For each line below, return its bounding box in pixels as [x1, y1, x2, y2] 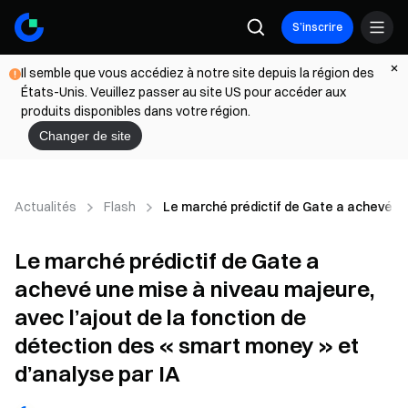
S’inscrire [292, 20, 342, 34]
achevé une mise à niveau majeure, [15, 275, 374, 302]
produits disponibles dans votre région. [21, 103, 250, 119]
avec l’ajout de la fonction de [15, 303, 306, 331]
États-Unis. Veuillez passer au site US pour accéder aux [21, 84, 346, 100]
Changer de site [39, 128, 131, 143]
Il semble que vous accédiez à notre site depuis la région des [21, 65, 374, 81]
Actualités [15, 198, 76, 215]
